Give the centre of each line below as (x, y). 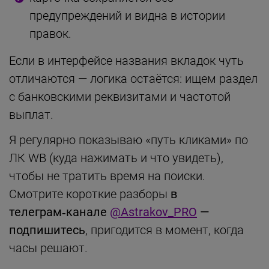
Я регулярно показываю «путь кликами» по (128, 140)
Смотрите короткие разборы (90, 194)
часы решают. (48, 248)
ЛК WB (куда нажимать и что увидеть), (116, 158)
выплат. (31, 114)
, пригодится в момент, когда (165, 230)
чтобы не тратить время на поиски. (107, 176)
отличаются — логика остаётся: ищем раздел (133, 78)
